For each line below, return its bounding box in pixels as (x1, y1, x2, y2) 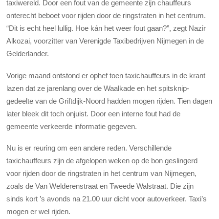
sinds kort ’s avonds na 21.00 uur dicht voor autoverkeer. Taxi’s (6, 194, 207, 203)
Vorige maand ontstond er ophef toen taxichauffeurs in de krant (6, 71, 206, 80)
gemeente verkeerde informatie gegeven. (6, 122, 137, 131)
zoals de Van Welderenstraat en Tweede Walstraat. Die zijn (6, 181, 194, 190)
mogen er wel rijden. (6, 207, 71, 216)
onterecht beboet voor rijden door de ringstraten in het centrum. (6, 11, 206, 20)
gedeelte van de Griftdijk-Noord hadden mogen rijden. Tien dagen (6, 96, 213, 105)
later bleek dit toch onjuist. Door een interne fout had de (6, 109, 181, 118)
